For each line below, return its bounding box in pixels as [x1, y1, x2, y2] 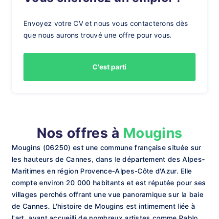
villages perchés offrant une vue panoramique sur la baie [12, 190, 203, 198]
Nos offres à [36, 125, 123, 141]
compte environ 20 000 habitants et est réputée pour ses [12, 178, 206, 187]
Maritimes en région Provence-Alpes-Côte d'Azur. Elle [12, 167, 192, 175]
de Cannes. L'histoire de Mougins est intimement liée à [12, 202, 196, 210]
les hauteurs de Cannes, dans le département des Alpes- [12, 155, 205, 163]
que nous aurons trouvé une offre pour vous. [23, 31, 172, 39]
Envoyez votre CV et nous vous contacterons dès [23, 19, 188, 27]
